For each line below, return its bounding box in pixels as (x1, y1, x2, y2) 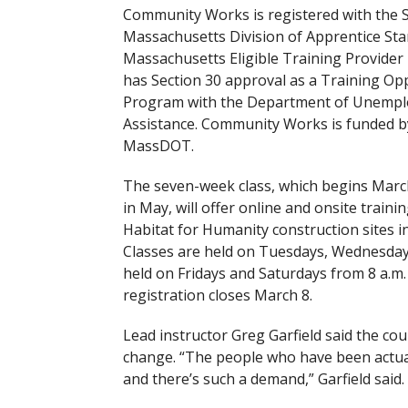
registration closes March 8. (122, 285, 312, 305)
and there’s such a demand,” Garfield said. (122, 369, 404, 389)
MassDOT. (122, 136, 194, 156)
